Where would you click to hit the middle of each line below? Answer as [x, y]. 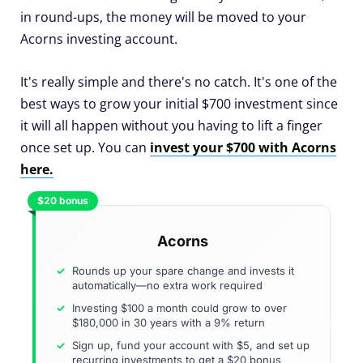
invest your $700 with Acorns [243, 147]
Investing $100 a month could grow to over [179, 307]
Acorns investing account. [99, 38]
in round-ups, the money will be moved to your [163, 17]
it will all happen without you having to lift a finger [171, 125]
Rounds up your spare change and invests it [183, 270]
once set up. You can [85, 147]
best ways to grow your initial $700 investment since [179, 103]
